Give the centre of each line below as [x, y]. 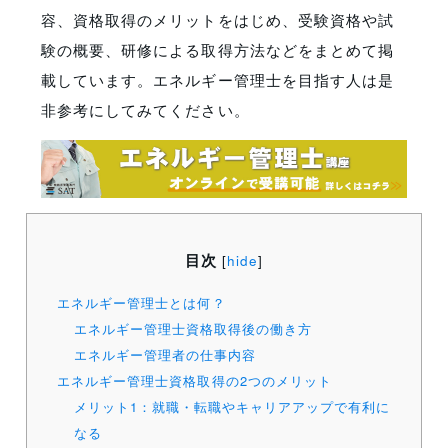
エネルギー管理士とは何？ [141, 303]
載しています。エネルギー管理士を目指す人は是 [217, 79]
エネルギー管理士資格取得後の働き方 [193, 329]
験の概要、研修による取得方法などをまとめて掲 [217, 49]
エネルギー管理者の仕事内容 [165, 355]
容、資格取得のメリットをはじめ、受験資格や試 [217, 19]
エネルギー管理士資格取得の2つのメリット [194, 381]
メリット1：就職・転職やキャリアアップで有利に [232, 407]
